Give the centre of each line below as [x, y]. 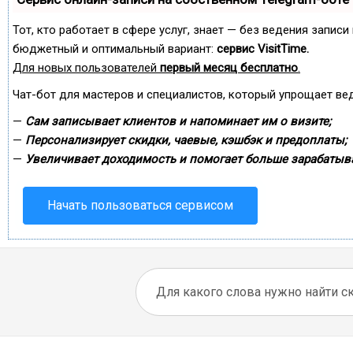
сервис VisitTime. [263, 49]
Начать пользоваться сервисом [140, 205]
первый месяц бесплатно [229, 68]
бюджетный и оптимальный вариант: [115, 49]
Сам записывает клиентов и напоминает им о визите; [178, 121]
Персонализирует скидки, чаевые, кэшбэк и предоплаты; [186, 140]
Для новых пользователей [86, 68]
